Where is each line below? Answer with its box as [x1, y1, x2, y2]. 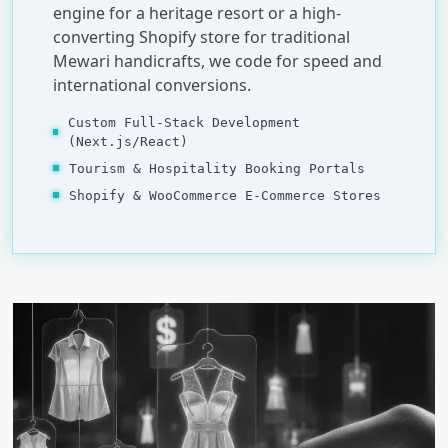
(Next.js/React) [68, 133, 189, 149]
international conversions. [53, 73, 251, 96]
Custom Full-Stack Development [68, 114, 301, 130]
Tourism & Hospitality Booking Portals [69, 160, 365, 176]
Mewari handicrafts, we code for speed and [53, 49, 382, 72]
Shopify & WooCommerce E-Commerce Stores [69, 187, 381, 203]
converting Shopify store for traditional [53, 25, 350, 48]
